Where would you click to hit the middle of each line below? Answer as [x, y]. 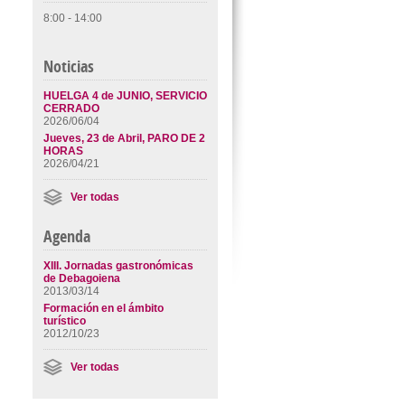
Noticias [68, 66]
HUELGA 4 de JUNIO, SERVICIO [125, 96]
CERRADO [71, 108]
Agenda [66, 236]
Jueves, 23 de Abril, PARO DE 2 [124, 138]
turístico [64, 321]
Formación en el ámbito [103, 308]
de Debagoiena [81, 278]
